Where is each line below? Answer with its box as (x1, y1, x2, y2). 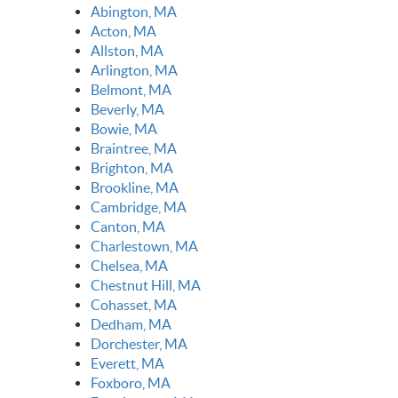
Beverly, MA (91, 101, 164, 118)
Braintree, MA (91, 140, 177, 157)
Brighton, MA (91, 160, 173, 177)
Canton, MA (91, 219, 165, 235)
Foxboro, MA (91, 375, 171, 392)
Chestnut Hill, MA (91, 277, 201, 294)
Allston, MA (91, 43, 163, 60)
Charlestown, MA (91, 238, 198, 255)
